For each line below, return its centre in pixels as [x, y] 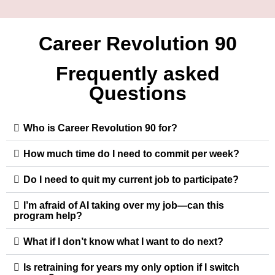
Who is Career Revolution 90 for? [100, 128]
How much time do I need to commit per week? [131, 153]
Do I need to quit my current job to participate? [131, 179]
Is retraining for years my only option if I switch [131, 267]
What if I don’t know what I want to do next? [123, 241]
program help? [48, 215]
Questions [137, 93]
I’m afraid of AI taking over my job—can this [124, 205]
